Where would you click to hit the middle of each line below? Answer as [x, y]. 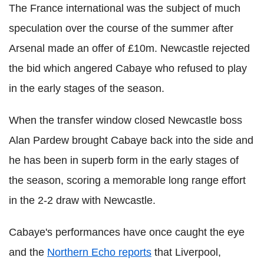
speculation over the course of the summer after [121, 28]
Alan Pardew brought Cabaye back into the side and [131, 140]
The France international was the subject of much [125, 8]
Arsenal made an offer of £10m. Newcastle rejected [129, 48]
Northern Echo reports [99, 252]
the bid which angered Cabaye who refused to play [128, 68]
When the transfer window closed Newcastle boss [126, 120]
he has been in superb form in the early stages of [124, 160]
